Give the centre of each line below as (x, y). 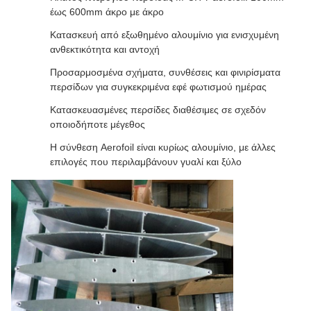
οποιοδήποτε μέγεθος (98, 125)
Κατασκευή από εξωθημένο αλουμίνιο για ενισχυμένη (165, 35)
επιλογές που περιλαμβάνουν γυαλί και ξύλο (146, 162)
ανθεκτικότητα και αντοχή (105, 50)
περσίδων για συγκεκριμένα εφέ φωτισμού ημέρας (158, 87)
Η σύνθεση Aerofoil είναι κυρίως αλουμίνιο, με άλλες (163, 148)
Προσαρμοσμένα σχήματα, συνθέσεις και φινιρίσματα (165, 73)
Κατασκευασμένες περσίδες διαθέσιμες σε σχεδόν (158, 110)
